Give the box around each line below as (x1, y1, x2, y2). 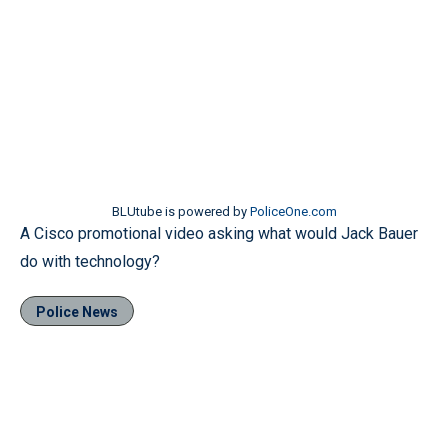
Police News (36, 304, 118, 320)
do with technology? (20, 252, 160, 271)
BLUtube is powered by (111, 204, 250, 219)
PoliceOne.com (249, 204, 337, 219)
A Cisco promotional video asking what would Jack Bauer (20, 224, 418, 243)
